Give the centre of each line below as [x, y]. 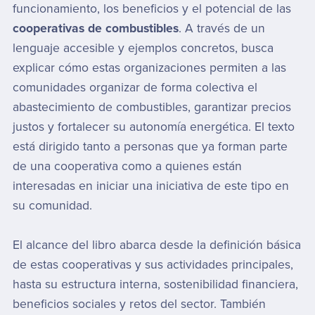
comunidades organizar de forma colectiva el [135, 87]
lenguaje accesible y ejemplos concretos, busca [143, 48]
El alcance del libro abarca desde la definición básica [156, 245]
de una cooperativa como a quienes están [127, 166]
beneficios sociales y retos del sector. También [139, 304]
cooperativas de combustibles [95, 28]
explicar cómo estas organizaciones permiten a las [149, 67]
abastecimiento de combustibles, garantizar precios [152, 107]
